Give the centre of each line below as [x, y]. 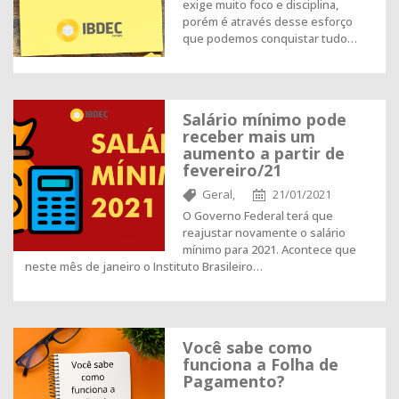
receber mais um [249, 136]
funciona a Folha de [261, 364]
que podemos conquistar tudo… [270, 38]
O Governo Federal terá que [258, 216]
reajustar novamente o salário [264, 232]
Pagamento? [234, 381]
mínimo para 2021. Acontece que [269, 249]
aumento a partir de [264, 153]
